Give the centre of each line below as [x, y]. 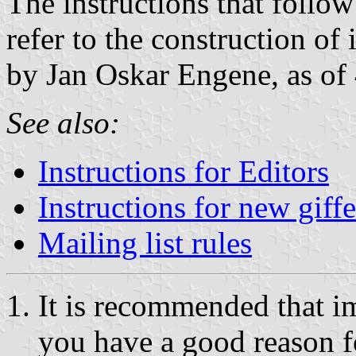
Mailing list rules [145, 242]
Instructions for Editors [184, 171]
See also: [63, 122]
